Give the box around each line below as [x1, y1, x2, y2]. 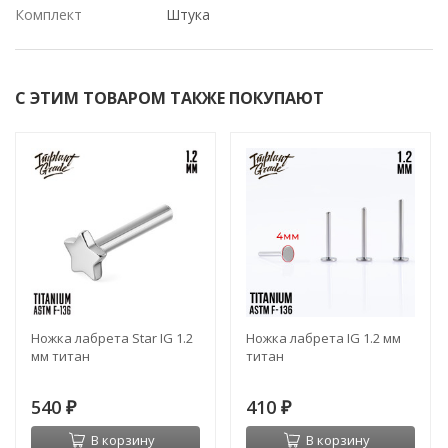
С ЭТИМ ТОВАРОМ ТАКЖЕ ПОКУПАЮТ [15, 87, 324, 110]
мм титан [31, 347, 90, 366]
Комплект [15, 5, 82, 25]
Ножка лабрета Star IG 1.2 [31, 329, 193, 348]
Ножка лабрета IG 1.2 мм [246, 329, 401, 348]
